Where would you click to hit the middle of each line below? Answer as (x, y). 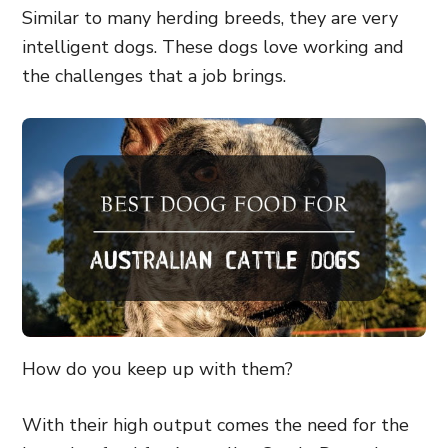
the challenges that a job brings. (154, 76)
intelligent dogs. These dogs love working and (213, 47)
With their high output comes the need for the (215, 424)
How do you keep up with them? (157, 368)
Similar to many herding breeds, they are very (210, 18)
